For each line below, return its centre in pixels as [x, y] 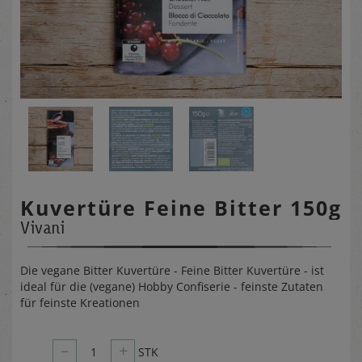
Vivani [43, 227]
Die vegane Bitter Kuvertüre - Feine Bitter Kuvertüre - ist [172, 270]
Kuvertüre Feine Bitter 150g [181, 207]
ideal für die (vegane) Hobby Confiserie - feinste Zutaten [172, 286]
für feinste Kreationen [80, 302]
